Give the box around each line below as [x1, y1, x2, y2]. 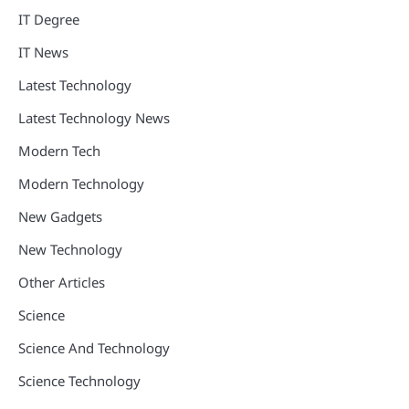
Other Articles [18, 273, 105, 291]
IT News [18, 43, 68, 61]
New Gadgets [18, 207, 102, 225]
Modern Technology [18, 174, 144, 193]
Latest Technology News [18, 109, 170, 127]
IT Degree [18, 10, 79, 28]
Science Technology [18, 372, 141, 390]
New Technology [18, 240, 122, 258]
